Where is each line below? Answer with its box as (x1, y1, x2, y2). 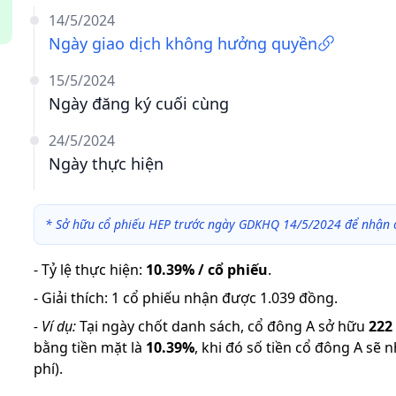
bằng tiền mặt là (34, 338, 142, 357)
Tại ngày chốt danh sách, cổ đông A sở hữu (80, 316, 365, 336)
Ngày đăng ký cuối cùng (49, 93, 229, 114)
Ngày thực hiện (49, 153, 164, 174)
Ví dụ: (42, 316, 76, 336)
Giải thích (42, 288, 104, 308)
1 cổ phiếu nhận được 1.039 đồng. (111, 288, 338, 308)
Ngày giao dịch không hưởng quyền (49, 33, 317, 54)
